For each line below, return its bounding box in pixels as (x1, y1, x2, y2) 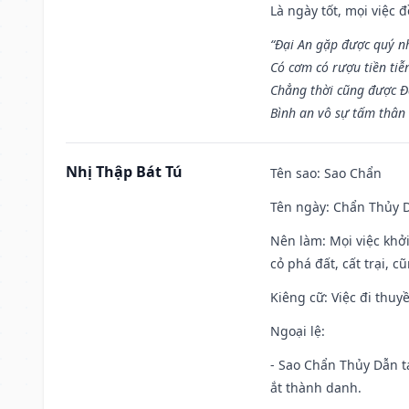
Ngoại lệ (270, 321, 321, 340)
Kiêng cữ (270, 288, 324, 306)
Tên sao (270, 163, 317, 182)
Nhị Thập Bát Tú (66, 161, 183, 182)
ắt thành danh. (270, 378, 362, 396)
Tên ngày (270, 197, 326, 215)
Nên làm (270, 231, 322, 249)
